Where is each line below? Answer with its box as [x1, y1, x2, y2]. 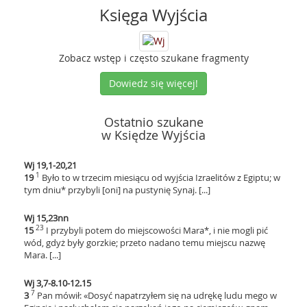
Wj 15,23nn [24, 212, 69, 224]
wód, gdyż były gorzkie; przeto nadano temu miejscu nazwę [24, 236, 265, 249]
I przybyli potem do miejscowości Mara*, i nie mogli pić [46, 224, 268, 236]
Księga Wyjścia [99, 4, 208, 26]
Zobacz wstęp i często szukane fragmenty [58, 51, 249, 64]
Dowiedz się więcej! [109, 77, 198, 90]
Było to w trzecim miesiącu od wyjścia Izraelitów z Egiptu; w [42, 171, 280, 184]
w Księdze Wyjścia [101, 127, 206, 143]
